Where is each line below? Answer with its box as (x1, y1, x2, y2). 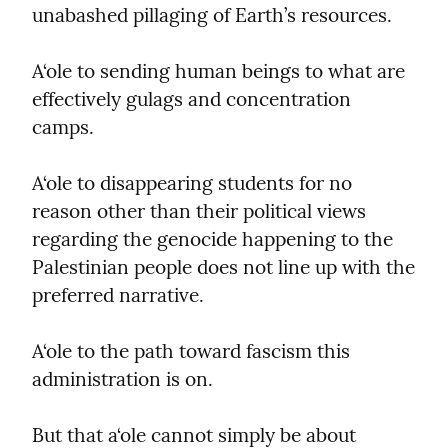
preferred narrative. (32, 282, 204, 307)
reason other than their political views (32, 198, 366, 223)
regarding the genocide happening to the (32, 226, 393, 251)
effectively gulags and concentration (32, 86, 351, 111)
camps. (32, 114, 94, 139)
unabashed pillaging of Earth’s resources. (32, 2, 392, 27)
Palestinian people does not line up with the (32, 254, 415, 279)
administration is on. (32, 366, 213, 391)
